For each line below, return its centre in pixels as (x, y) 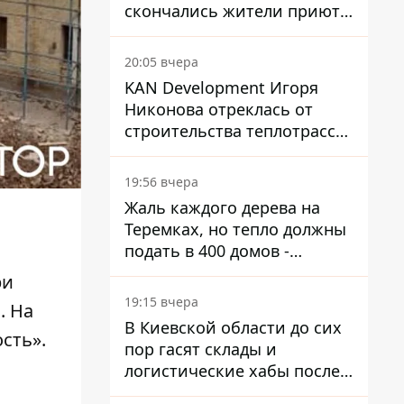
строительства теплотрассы (236, 131)
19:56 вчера (161, 182)
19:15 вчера (161, 302)
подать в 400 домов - (207, 251)
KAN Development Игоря (221, 87)
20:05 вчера (161, 62)
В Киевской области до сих (233, 327)
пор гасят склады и (201, 349)
